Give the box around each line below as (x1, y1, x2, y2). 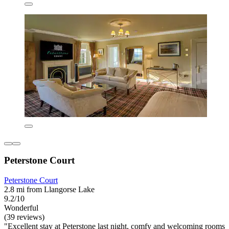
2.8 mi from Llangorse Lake (4, 185, 95, 194)
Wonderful (4, 203, 38, 213)
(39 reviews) (4, 213, 44, 222)
